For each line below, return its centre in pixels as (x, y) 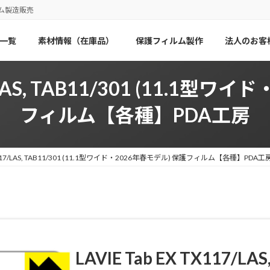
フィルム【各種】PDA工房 (135, 115)
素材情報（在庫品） (76, 40)
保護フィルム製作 (169, 40)
